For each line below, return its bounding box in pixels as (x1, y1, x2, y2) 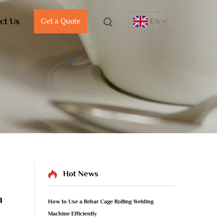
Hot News (63, 169, 98, 178)
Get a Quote (41, 17, 80, 26)
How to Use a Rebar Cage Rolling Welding (48, 198, 154, 205)
